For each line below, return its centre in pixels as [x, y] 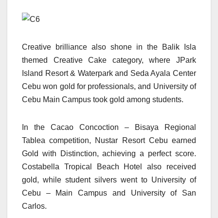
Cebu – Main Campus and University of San [109, 193]
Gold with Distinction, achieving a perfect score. [109, 154]
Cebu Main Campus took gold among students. [103, 100]
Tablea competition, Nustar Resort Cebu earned [109, 141]
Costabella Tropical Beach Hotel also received [109, 167]
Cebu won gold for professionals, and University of [109, 87]
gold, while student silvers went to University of [109, 180]
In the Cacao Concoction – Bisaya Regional [109, 127]
